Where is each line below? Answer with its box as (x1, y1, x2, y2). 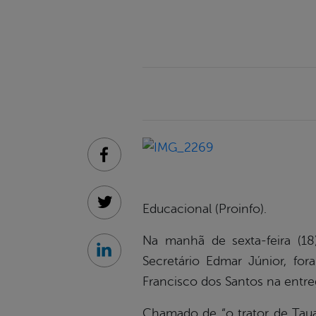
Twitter (103, 203, 138, 217)
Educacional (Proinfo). (142, 202, 267, 217)
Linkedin (103, 251, 146, 265)
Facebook (103, 155, 153, 169)
